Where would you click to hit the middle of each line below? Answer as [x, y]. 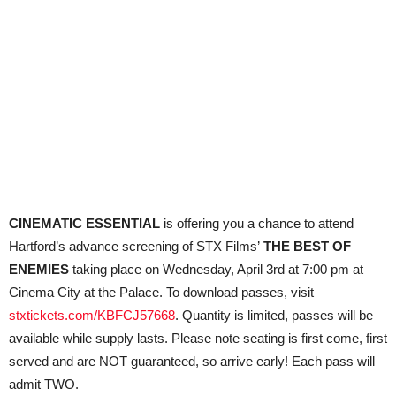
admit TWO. [44, 385]
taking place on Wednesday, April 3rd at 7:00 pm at [216, 270]
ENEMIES [39, 270]
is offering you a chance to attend [257, 224]
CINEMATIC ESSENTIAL [84, 224]
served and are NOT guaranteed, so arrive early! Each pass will [192, 362]
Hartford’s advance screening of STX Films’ [134, 247]
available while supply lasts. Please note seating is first [168, 339]
